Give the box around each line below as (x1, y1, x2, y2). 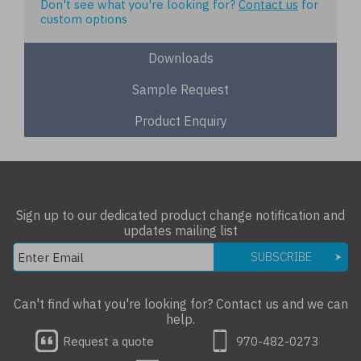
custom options (40, 11, 127, 27)
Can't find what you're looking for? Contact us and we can (13, 296, 348, 312)
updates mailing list (123, 222, 238, 239)
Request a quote (60, 333, 154, 349)
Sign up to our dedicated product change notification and (16, 207, 345, 223)
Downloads (147, 50, 214, 66)
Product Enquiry (134, 113, 227, 129)
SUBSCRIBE (250, 249, 312, 264)
